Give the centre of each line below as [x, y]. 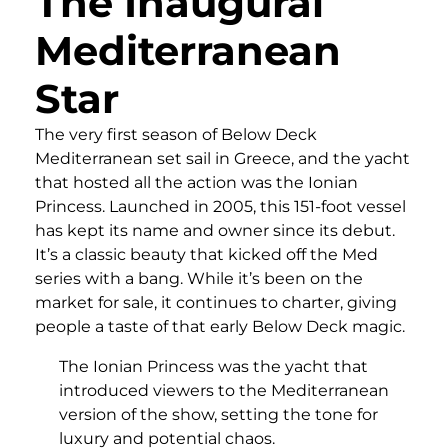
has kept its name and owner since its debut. [215, 231]
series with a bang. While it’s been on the [199, 279]
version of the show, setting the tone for [218, 415]
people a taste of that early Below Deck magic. [220, 327]
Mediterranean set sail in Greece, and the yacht [222, 159]
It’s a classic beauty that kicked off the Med [206, 255]
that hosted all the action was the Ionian [196, 183]
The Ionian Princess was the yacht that [213, 367]
